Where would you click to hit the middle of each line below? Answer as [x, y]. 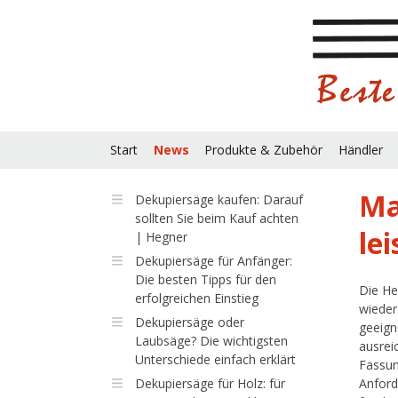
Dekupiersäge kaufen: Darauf [219, 199]
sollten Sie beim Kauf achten [216, 218]
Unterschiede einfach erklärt [215, 359]
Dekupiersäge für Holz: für [210, 383]
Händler [360, 150]
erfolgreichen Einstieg [196, 298]
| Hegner [161, 237]
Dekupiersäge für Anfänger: [213, 261]
